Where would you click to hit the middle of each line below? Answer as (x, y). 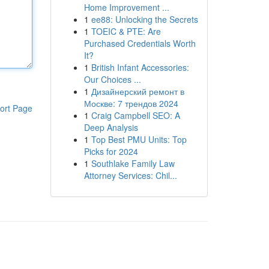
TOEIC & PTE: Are (126, 31)
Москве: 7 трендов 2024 (131, 103)
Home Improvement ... (126, 7)
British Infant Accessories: (140, 67)
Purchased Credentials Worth (140, 43)
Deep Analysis (111, 127)
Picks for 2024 (111, 151)
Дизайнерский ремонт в (138, 91)
